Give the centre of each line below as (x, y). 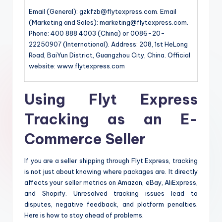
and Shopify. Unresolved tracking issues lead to (111, 194)
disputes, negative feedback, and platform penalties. (111, 204)
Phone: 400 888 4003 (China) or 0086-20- (97, 33)
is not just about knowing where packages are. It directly (111, 172)
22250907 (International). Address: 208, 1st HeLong (108, 44)
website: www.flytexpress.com (77, 66)
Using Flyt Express (111, 100)
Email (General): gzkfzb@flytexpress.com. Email (103, 12)
